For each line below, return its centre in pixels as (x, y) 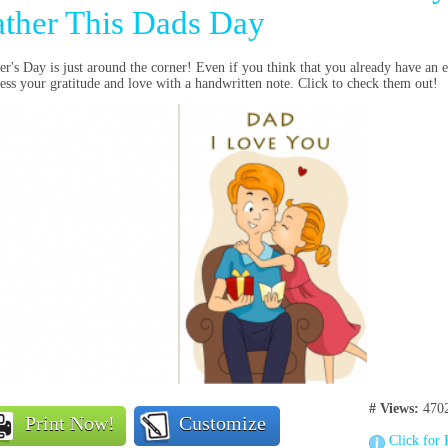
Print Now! (70, 423)
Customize (222, 423)
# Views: (394, 408)
